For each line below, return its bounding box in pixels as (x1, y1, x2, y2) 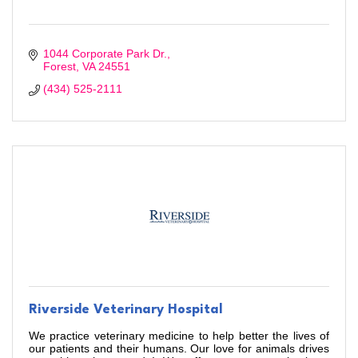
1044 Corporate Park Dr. (42, 47, 167, 61)
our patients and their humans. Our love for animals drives (29, 342, 329, 356)
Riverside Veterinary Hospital (29, 303, 223, 317)
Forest (42, 60, 76, 74)
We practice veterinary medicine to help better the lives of (29, 329, 329, 343)
